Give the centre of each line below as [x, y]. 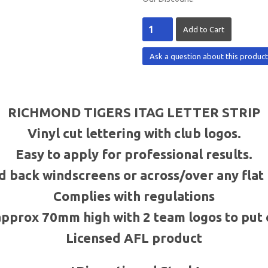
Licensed [95, 238]
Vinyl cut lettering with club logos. [134, 133]
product [176, 238]
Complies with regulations [134, 196]
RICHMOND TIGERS [71, 112]
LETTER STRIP [212, 112]
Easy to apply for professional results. [134, 154]
